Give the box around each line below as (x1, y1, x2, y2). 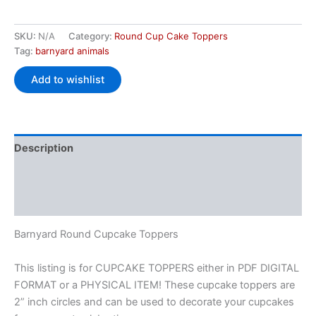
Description (14, 141, 73, 154)
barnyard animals (35, 45, 109, 57)
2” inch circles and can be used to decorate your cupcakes (14, 295, 294, 308)
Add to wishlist (31, 73, 104, 86)
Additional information (14, 168, 126, 181)
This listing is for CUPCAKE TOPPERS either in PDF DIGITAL (14, 261, 299, 274)
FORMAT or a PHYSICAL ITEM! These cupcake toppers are (14, 278, 295, 291)
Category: (68, 30, 114, 42)
